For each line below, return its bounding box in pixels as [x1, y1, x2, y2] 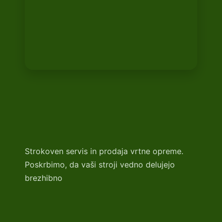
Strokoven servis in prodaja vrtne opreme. [25, 146, 183, 156]
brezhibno [25, 172, 62, 183]
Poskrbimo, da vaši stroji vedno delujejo [25, 159, 175, 169]
